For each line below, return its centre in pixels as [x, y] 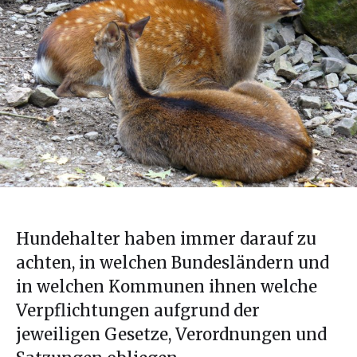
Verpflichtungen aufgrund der [138, 311]
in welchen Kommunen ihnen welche [167, 287]
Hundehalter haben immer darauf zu [166, 239]
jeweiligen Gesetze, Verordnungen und [171, 335]
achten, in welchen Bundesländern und [173, 263]
